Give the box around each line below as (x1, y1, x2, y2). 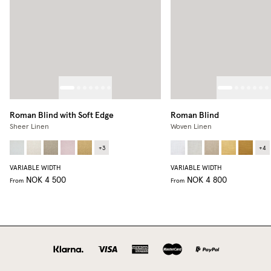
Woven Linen (171, 123, 212, 131)
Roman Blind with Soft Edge (10, 109, 114, 120)
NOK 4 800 (187, 175, 227, 184)
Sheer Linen (10, 123, 49, 131)
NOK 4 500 (26, 175, 66, 184)
